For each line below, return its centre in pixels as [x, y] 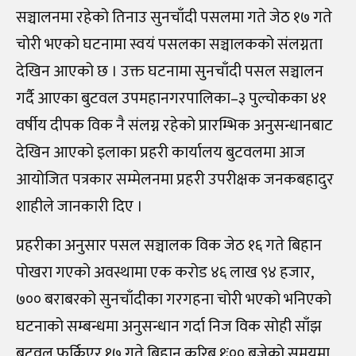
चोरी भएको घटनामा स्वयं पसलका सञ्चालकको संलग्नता [169, 44]
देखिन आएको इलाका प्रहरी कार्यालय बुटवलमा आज [161, 152]
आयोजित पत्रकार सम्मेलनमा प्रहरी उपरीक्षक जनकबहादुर [175, 179]
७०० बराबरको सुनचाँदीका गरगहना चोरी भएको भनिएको [174, 299]
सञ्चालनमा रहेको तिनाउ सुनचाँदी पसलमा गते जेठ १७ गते [174, 17]
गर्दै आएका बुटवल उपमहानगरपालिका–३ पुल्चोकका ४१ [171, 98]
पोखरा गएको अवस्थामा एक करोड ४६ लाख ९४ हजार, [164, 272]
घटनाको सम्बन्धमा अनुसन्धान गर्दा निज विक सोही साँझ [169, 326]
